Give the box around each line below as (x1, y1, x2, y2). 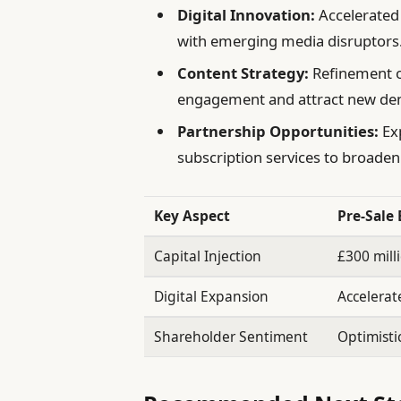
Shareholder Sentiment (154, 327, 309, 347)
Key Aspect (154, 206, 231, 226)
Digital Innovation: (177, 4, 316, 25)
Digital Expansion (154, 286, 269, 307)
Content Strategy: (177, 62, 310, 83)
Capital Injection (154, 246, 262, 267)
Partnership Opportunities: (177, 121, 380, 142)
